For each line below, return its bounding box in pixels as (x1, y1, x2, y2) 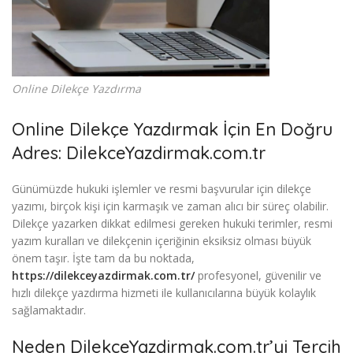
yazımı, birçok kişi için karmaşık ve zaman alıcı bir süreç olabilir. (12, 198, 329, 214)
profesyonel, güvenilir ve (195, 267, 321, 283)
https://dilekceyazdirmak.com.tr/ (12, 267, 195, 283)
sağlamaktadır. (12, 302, 86, 318)
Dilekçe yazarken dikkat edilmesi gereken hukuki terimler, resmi (12, 215, 333, 231)
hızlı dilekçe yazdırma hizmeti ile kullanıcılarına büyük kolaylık (12, 284, 316, 300)
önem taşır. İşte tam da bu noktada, (12, 250, 195, 266)
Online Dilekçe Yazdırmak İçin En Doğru (12, 117, 333, 140)
